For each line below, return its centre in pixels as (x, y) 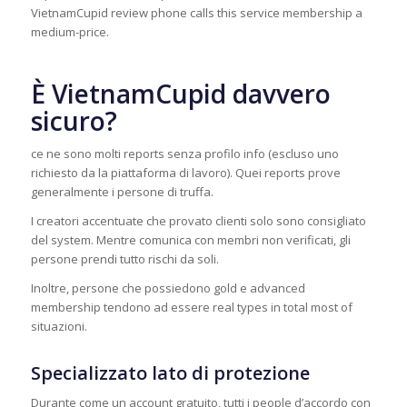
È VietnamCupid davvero (180, 94)
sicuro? (74, 121)
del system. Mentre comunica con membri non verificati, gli (190, 240)
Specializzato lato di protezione (170, 373)
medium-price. (69, 32)
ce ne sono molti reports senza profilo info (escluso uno (184, 154)
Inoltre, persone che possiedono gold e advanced (168, 288)
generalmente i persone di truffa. (122, 192)
